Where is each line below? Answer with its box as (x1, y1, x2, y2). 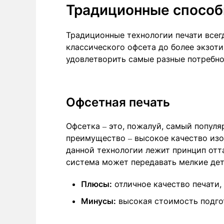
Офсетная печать (66, 94, 170, 109)
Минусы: (81, 195, 116, 206)
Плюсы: (81, 178, 112, 189)
